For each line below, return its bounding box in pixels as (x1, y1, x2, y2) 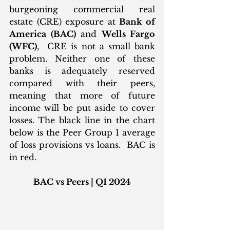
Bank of (119, 16, 156, 27)
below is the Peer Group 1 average (9, 127, 155, 138)
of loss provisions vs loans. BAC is (9, 140, 155, 150)
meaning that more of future (9, 90, 155, 101)
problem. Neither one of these (9, 53, 155, 64)
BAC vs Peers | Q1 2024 (33, 177, 131, 187)
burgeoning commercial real (9, 4, 155, 15)
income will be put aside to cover (9, 103, 155, 113)
